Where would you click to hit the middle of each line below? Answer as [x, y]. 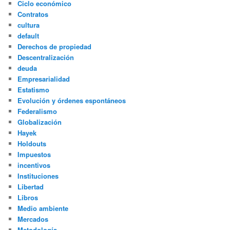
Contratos [33, 14]
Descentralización [46, 57]
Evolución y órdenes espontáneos [72, 100]
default [28, 35]
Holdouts [32, 143]
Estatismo [34, 89]
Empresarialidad [44, 79]
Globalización [40, 122]
